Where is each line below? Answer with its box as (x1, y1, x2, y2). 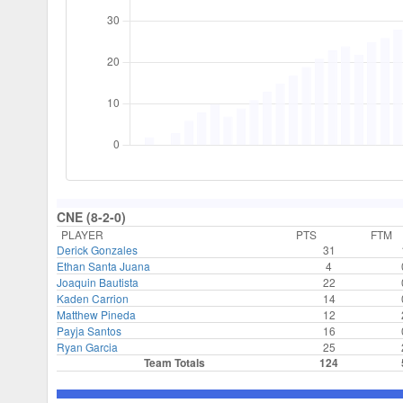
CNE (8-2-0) (57, 207, 126, 226)
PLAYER (61, 226, 103, 242)
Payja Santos (57, 322, 121, 338)
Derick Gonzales (57, 241, 138, 257)
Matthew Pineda (57, 306, 136, 322)
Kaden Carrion (57, 290, 129, 306)
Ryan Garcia (57, 338, 118, 354)
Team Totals (143, 354, 205, 371)
